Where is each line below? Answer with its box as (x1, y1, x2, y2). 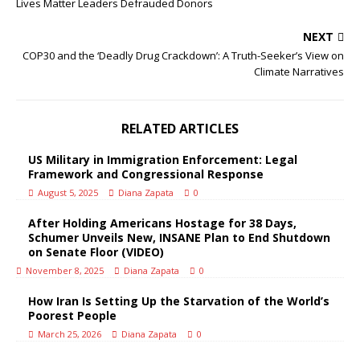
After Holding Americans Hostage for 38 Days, (28, 215, 297, 231)
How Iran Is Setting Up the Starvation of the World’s (28, 293, 329, 309)
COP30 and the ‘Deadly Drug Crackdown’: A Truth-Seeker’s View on (22, 48, 344, 63)
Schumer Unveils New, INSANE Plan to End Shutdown (28, 230, 330, 245)
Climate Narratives (254, 64, 344, 79)
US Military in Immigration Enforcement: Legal (28, 152, 297, 167)
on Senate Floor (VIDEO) (28, 244, 164, 260)
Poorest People (28, 308, 117, 323)
